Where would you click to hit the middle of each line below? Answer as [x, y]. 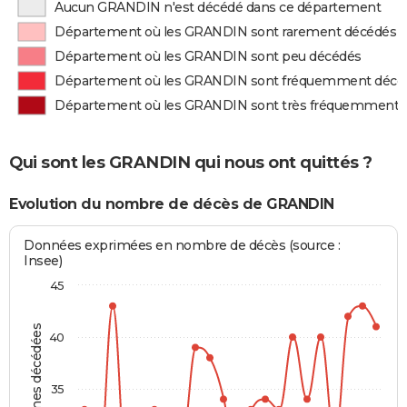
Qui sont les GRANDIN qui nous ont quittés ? [191, 162]
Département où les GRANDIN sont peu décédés [208, 56]
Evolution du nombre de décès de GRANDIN [172, 203]
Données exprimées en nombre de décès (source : [182, 246]
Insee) [43, 261]
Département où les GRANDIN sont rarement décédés [226, 32]
